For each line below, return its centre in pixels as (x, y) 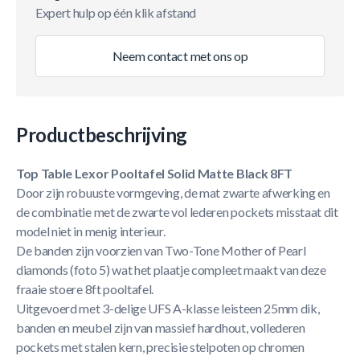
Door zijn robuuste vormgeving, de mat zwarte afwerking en (173, 192)
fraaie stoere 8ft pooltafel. (85, 289)
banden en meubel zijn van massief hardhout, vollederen (161, 327)
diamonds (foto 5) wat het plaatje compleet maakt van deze (171, 270)
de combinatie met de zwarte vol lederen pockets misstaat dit (177, 212)
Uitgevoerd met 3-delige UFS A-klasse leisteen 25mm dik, (168, 308)
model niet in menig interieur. (91, 231)
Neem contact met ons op (180, 56)
